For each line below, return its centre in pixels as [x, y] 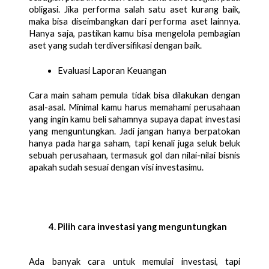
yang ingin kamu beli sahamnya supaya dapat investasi [134, 119]
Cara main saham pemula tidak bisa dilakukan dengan [134, 95]
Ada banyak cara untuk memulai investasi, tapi [134, 261]
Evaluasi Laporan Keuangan [112, 70]
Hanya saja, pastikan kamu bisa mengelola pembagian [134, 33]
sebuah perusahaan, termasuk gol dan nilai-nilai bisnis [134, 155]
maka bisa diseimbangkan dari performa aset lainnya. [134, 21]
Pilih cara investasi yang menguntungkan [142, 226]
